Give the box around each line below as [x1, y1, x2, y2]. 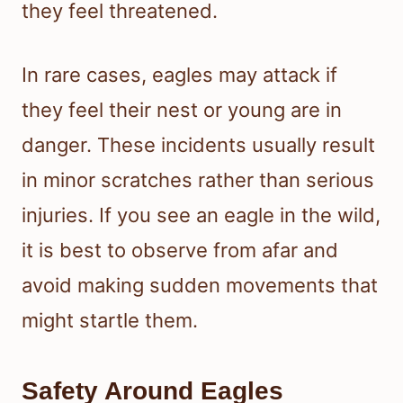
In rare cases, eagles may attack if [22, 63, 337, 87]
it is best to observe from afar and [22, 238, 338, 263]
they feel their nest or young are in [22, 98, 342, 122]
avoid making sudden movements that [22, 273, 378, 298]
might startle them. [22, 309, 198, 333]
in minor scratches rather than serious [22, 168, 374, 193]
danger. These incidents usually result [22, 133, 375, 157]
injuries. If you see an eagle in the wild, [22, 203, 381, 228]
